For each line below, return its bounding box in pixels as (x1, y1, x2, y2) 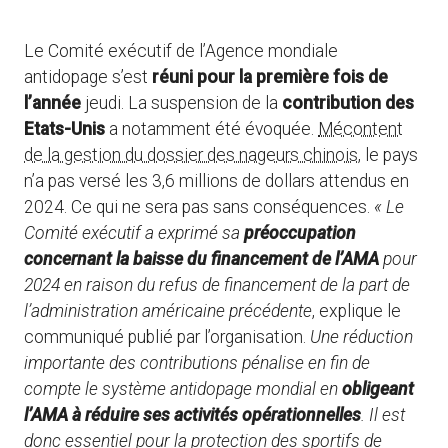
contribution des (282, 92, 414, 113)
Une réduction (310, 326, 413, 347)
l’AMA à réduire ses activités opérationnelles (24, 404, 361, 425)
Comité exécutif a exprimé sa (24, 222, 244, 243)
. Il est (361, 404, 405, 425)
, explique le (312, 300, 401, 321)
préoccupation (244, 222, 356, 243)
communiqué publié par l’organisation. (24, 326, 310, 347)
